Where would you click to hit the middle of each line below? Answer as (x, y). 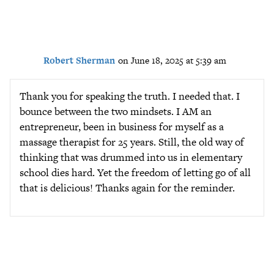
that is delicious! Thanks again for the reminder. (127, 188)
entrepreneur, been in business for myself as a (122, 127)
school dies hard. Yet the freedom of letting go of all (135, 172)
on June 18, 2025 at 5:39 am (172, 61)
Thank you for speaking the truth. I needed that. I (130, 96)
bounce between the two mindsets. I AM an (116, 111)
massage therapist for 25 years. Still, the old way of (132, 142)
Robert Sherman (79, 61)
